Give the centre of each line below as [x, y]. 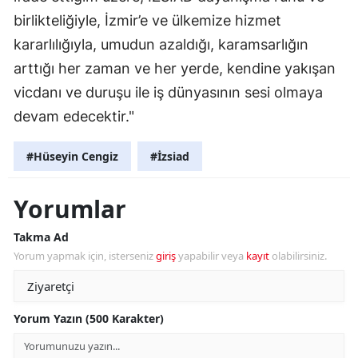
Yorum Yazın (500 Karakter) [89, 319]
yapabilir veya [211, 256]
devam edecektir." [74, 117]
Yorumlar [70, 209]
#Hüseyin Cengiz [72, 157]
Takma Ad [41, 237]
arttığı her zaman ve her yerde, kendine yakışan [175, 69]
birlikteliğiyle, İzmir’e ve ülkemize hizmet [147, 21]
